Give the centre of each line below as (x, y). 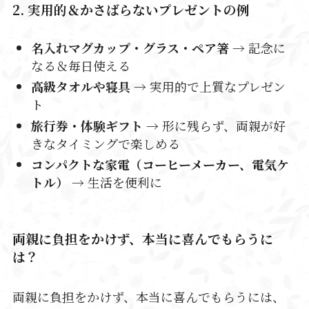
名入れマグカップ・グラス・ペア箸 (130, 47)
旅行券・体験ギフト (87, 125)
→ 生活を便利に (115, 182)
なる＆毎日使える (80, 65)
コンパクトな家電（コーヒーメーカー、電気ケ (160, 164)
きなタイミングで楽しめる (105, 143)
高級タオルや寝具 (80, 87)
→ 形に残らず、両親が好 (214, 125)
